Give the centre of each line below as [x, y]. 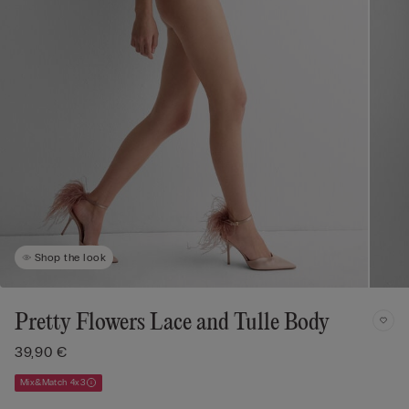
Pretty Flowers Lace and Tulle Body [172, 323]
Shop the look [71, 257]
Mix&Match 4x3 [53, 382]
